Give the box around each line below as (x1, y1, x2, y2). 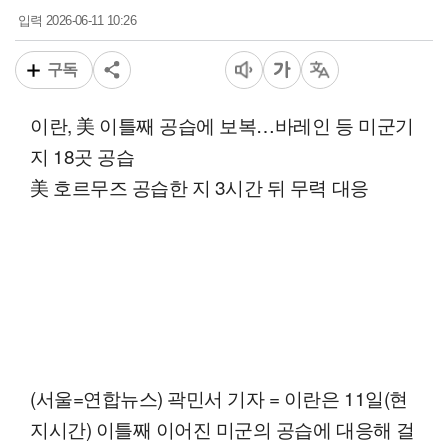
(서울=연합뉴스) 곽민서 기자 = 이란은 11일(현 (30, 384, 408, 412)
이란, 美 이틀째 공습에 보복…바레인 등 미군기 (30, 111, 414, 139)
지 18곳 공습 (30, 142, 135, 170)
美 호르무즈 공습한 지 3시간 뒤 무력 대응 (30, 173, 369, 201)
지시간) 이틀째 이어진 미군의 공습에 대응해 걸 (30, 415, 415, 443)
